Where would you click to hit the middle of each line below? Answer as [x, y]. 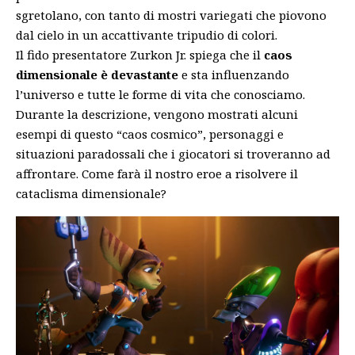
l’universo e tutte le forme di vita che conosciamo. [160, 94]
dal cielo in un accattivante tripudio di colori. [147, 35]
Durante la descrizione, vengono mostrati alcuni [157, 114]
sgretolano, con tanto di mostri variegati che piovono [171, 15]
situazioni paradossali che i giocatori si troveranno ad [173, 154]
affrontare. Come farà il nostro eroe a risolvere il [157, 174]
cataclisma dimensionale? [91, 193]
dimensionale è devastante [97, 74]
